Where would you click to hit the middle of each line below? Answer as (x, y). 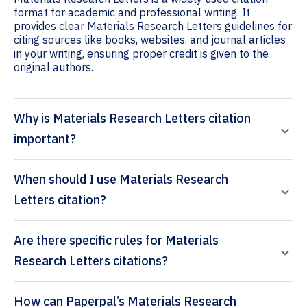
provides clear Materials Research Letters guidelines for (153, 26)
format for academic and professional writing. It (132, 13)
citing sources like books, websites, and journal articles (150, 40)
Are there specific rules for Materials (116, 241)
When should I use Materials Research (121, 180)
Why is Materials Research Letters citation (132, 119)
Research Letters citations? (91, 261)
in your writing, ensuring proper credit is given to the (141, 54)
